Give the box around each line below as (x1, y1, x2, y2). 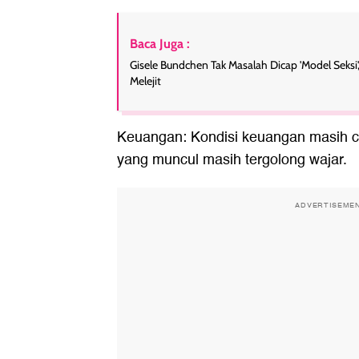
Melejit (130, 74, 161, 89)
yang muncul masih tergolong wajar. (117, 148, 347, 172)
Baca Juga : (130, 36, 190, 52)
